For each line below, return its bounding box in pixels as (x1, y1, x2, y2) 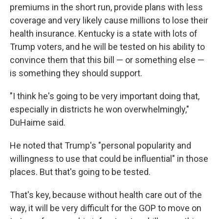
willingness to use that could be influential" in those (10, 153, 208, 164)
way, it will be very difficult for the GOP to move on (10, 203, 201, 214)
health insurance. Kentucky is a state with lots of (10, 28, 197, 39)
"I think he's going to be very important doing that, (10, 91, 199, 102)
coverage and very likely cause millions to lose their (10, 15, 208, 26)
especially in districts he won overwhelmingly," (10, 104, 189, 115)
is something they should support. (10, 68, 142, 79)
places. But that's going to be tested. (10, 167, 151, 177)
